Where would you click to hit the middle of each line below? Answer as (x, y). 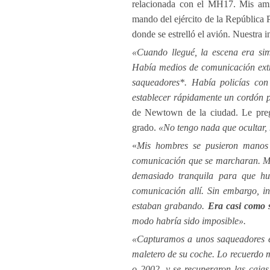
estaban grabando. (170, 206)
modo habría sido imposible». (189, 221)
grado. (145, 127)
